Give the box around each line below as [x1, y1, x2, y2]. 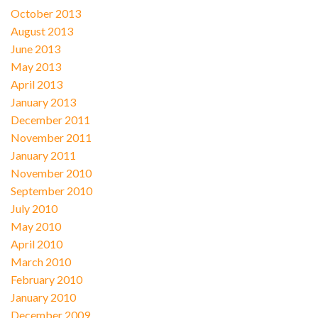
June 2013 [10, 41, 60, 55]
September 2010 [10, 183, 92, 197]
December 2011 [10, 112, 90, 126]
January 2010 [10, 290, 76, 304]
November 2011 [10, 130, 92, 144]
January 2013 [10, 94, 76, 109]
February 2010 [10, 272, 82, 286]
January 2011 [10, 148, 76, 162]
